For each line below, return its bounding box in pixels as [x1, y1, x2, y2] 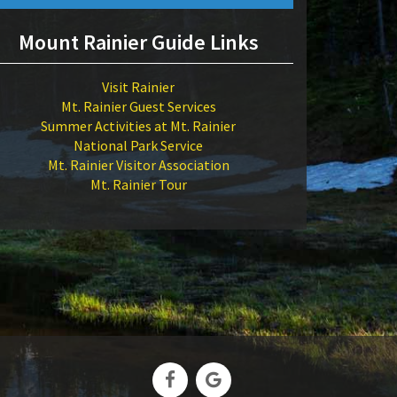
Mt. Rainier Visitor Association [47, 156, 230, 174]
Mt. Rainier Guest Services [60, 97, 216, 115]
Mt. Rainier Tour [90, 175, 187, 193]
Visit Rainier [102, 78, 175, 96]
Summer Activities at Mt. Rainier [41, 117, 236, 135]
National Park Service [74, 136, 203, 154]
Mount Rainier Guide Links [18, 28, 259, 56]
